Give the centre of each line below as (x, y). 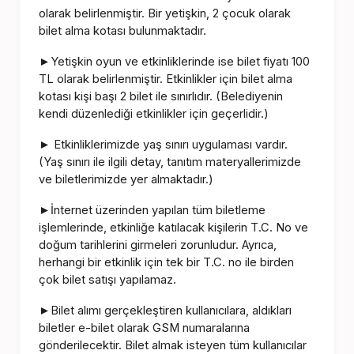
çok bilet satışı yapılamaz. (108, 279)
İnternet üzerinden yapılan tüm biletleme (158, 210)
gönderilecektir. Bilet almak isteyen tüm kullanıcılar (173, 345)
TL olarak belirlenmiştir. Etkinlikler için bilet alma (166, 79)
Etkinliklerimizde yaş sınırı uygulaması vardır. (169, 145)
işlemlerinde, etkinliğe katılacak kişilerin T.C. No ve (174, 227)
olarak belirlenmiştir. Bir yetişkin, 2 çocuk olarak (165, 14)
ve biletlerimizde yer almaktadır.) (126, 180)
